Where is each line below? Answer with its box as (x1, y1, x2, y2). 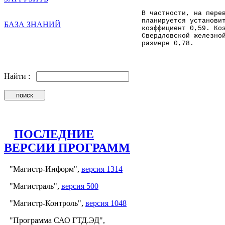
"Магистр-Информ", (10, 164, 81, 173)
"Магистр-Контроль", (10, 198, 85, 207)
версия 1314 (81, 164, 123, 173)
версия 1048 (85, 198, 127, 207)
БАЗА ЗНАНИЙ (4, 20, 61, 29)
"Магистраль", (10, 181, 61, 190)
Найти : (4, 72, 36, 80)
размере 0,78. (142, 39, 194, 47)
